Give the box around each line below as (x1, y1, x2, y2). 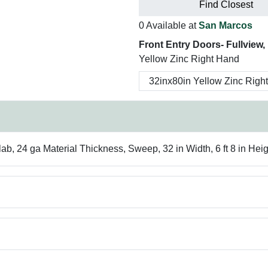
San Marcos (199, 20, 252, 31)
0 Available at (139, 20, 199, 31)
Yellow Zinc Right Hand (139, 54, 239, 64)
